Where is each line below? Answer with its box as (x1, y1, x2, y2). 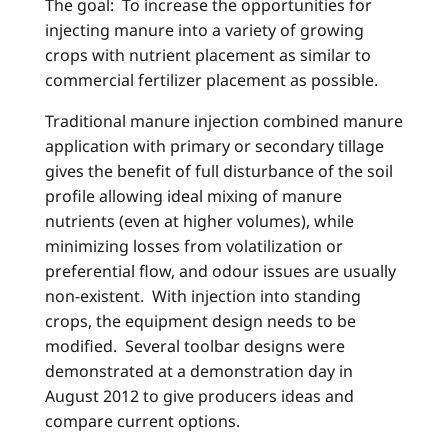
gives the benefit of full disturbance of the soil (45, 160, 393, 183)
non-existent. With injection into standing (45, 285, 361, 308)
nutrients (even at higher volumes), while (45, 210, 354, 233)
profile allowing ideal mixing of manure (45, 185, 342, 208)
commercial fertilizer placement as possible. (45, 69, 378, 92)
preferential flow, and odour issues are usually (45, 260, 396, 283)
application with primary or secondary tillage (45, 135, 384, 158)
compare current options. (45, 410, 240, 433)
